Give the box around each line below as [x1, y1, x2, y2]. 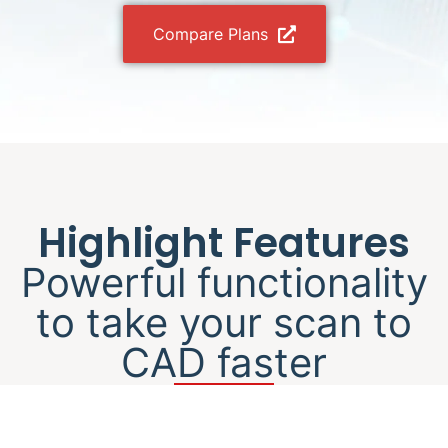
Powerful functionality [20, 258, 428, 308]
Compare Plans [152, 24, 268, 45]
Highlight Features [38, 215, 410, 272]
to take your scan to [36, 298, 412, 348]
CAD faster [121, 338, 327, 388]
